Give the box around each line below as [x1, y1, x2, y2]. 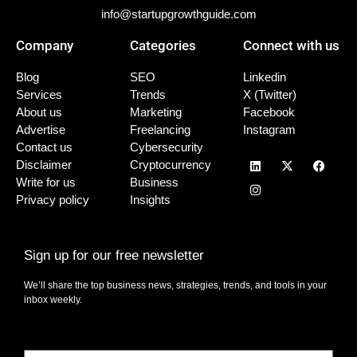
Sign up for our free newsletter [24, 247, 204, 263]
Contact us [16, 139, 73, 154]
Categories [129, 37, 196, 53]
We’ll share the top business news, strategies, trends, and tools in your [24, 279, 327, 291]
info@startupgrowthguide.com [100, 6, 257, 21]
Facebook [243, 104, 296, 119]
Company [16, 37, 73, 53]
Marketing [129, 104, 182, 119]
